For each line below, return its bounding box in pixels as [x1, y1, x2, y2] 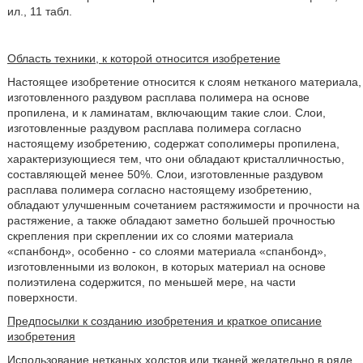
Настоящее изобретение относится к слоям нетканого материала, [6, 75, 361, 89]
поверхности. [6, 291, 78, 305]
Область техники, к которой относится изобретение [6, 52, 280, 66]
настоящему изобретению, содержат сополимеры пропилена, [6, 137, 340, 151]
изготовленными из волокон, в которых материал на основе [6, 260, 326, 274]
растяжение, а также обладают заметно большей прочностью [6, 214, 335, 228]
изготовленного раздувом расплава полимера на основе [6, 91, 310, 105]
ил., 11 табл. [6, 5, 72, 19]
